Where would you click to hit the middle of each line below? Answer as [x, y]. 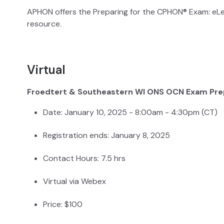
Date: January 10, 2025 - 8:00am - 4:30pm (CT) [130, 112]
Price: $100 [63, 204]
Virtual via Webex [74, 181]
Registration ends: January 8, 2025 [106, 135]
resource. [44, 24]
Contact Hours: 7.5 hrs [84, 158]
